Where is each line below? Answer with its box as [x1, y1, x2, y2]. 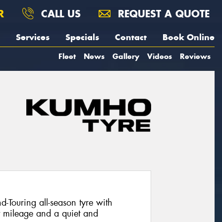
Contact [115, 32, 147, 43]
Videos [147, 52, 172, 61]
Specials [65, 32, 99, 43]
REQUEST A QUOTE [114, 7, 210, 20]
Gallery [112, 52, 139, 61]
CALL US [38, 7, 81, 20]
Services [16, 32, 50, 43]
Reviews [180, 52, 211, 61]
